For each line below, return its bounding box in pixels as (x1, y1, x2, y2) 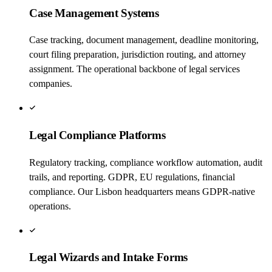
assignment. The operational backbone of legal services (29, 64, 240, 75)
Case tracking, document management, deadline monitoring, (29, 35, 259, 46)
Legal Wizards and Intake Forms (29, 251, 188, 264)
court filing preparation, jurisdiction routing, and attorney (29, 49, 246, 60)
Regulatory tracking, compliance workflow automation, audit (29, 157, 262, 168)
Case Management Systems (29, 6, 159, 19)
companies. (29, 78, 72, 89)
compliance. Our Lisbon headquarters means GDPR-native (29, 186, 255, 197)
